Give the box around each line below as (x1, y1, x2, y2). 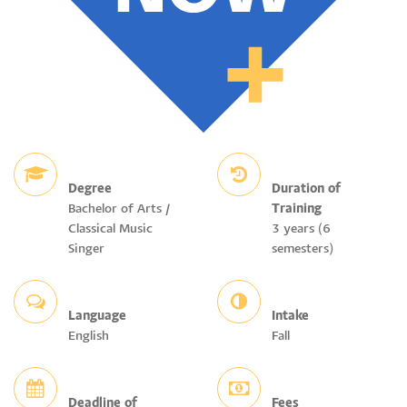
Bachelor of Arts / (68, 203, 170, 216)
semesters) (272, 243, 333, 256)
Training (272, 203, 322, 216)
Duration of (272, 184, 341, 196)
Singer (68, 243, 104, 256)
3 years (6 (272, 223, 331, 236)
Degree (68, 184, 112, 196)
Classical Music (68, 223, 153, 236)
